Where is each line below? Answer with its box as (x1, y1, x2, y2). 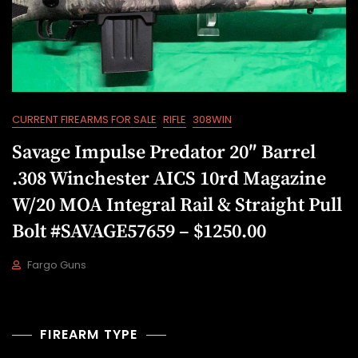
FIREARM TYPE (40, 325, 138, 344)
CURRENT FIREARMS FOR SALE (12, 112, 157, 128)
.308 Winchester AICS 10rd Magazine (12, 167, 326, 192)
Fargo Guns (27, 257, 86, 273)
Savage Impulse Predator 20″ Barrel (12, 141, 316, 165)
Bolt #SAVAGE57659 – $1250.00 (12, 220, 266, 245)
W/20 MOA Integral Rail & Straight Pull (12, 193, 342, 218)
